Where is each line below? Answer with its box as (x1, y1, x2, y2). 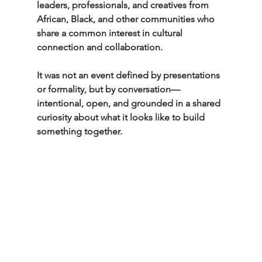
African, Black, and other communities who (36, 13, 217, 25)
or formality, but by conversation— (36, 84, 180, 95)
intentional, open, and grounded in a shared (36, 98, 223, 109)
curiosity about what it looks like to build (36, 112, 207, 123)
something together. (36, 126, 122, 137)
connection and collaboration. (36, 42, 163, 53)
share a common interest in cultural (36, 27, 185, 39)
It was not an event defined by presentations (36, 70, 222, 81)
